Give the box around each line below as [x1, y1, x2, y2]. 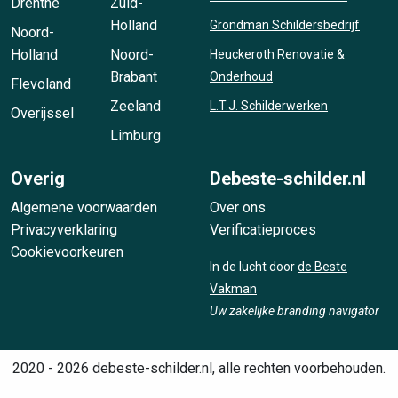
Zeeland [110, 98, 161, 115]
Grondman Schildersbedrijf [210, 18, 360, 32]
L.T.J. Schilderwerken [210, 99, 328, 113]
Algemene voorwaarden [11, 199, 157, 216]
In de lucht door [210, 259, 298, 274]
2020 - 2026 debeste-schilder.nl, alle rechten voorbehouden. [12, 360, 386, 377]
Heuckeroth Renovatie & [210, 47, 345, 61]
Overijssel [11, 105, 74, 122]
